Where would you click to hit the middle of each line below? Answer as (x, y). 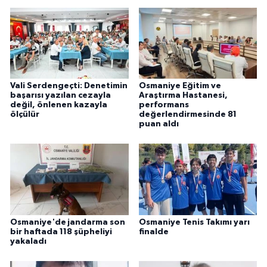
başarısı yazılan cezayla (60, 95)
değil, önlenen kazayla (59, 105)
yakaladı (28, 241)
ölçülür (25, 114)
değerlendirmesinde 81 (187, 114)
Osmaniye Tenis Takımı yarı (194, 222)
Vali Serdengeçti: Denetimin (69, 86)
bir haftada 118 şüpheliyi (61, 232)
